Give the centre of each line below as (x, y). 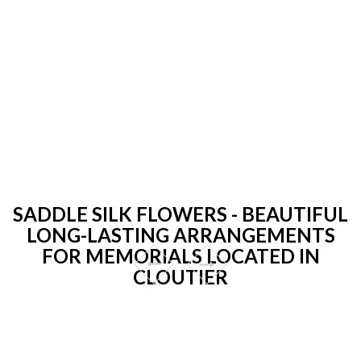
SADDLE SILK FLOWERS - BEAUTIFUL (180, 214)
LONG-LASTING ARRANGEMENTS (180, 234)
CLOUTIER (180, 276)
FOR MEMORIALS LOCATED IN (180, 255)
